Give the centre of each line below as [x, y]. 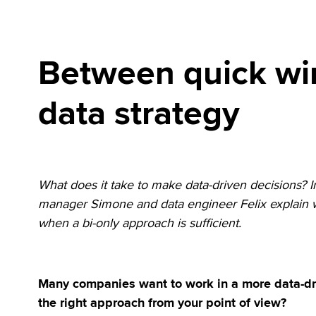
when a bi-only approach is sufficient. [140, 223]
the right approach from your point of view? [163, 303]
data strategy [139, 114]
